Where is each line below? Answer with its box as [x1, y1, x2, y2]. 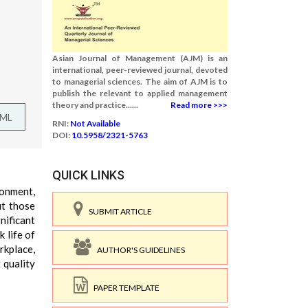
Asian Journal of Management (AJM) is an [52, 53, 228, 63]
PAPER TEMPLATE [88, 283, 159, 293]
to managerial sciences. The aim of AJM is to [52, 76, 228, 87]
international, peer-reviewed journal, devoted [52, 65, 228, 75]
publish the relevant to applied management [52, 88, 228, 98]
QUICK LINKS [52, 168, 124, 182]
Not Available [70, 118, 120, 129]
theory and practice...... [52, 100, 138, 110]
